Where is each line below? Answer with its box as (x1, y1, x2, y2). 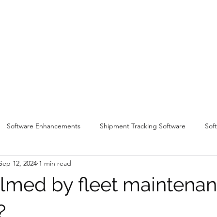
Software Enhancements (7, 121, 80, 130)
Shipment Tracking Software (100, 121, 186, 130)
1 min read (39, 158, 71, 168)
